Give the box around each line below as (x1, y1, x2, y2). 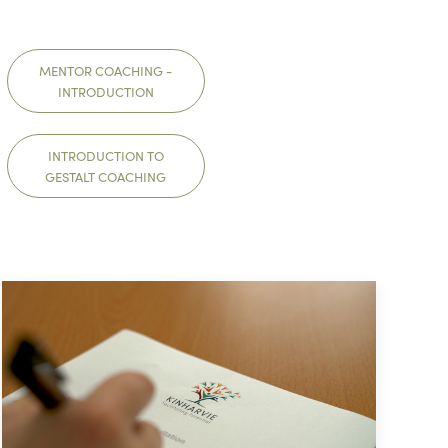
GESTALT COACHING (45, 166, 167, 186)
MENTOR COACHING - (39, 60, 173, 80)
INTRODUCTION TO (47, 145, 164, 165)
